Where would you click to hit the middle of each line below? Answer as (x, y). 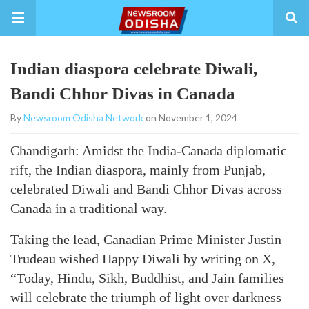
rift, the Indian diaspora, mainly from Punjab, (138, 170)
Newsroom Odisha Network (83, 118)
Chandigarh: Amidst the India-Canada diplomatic (149, 150)
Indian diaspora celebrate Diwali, (134, 69)
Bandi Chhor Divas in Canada (123, 93)
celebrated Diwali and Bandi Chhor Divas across (146, 189)
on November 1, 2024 (190, 118)
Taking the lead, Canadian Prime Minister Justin (146, 239)
